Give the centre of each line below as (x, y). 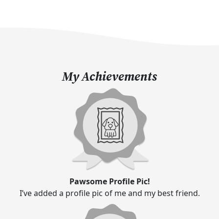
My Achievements (109, 77)
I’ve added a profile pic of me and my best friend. (109, 193)
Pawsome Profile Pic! (109, 182)
